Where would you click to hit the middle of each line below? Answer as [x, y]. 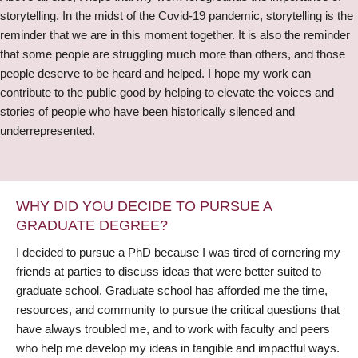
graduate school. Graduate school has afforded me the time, [172, 290]
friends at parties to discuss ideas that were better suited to [169, 271]
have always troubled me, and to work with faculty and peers [173, 328]
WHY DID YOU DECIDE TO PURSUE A [144, 206]
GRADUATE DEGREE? [92, 225]
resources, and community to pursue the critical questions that [178, 309]
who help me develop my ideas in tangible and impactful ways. [178, 348]
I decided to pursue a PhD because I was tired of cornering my [178, 252]
